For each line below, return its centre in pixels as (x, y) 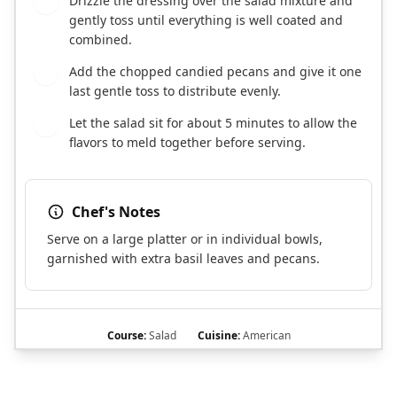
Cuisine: (218, 336)
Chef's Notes (116, 212)
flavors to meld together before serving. (187, 143)
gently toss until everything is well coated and (206, 20)
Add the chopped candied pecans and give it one (215, 72)
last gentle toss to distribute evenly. (175, 91)
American (265, 336)
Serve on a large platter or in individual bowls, (185, 239)
